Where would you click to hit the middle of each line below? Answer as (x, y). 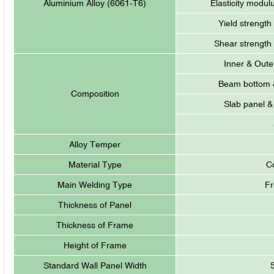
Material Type (95, 164)
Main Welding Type (95, 184)
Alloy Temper (95, 144)
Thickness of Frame (95, 225)
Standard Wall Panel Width (95, 265)
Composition (95, 93)
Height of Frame (95, 245)
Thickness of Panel (95, 205)
